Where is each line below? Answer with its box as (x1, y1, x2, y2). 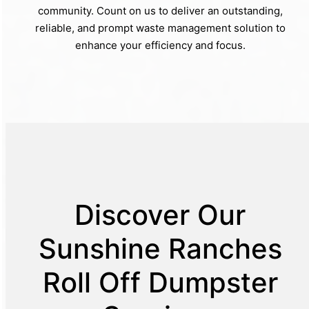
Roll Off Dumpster (42, 265, 278, 299)
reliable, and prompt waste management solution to (34, 21, 286, 35)
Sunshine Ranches (38, 231, 282, 266)
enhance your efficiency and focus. (74, 39, 246, 52)
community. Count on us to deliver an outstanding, (37, 4, 283, 18)
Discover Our (74, 197, 246, 232)
